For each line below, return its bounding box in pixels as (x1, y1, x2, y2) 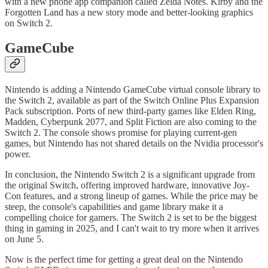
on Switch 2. (5, 17, 53, 28)
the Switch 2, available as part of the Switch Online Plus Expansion (5, 95, 259, 106)
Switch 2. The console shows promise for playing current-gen (5, 127, 237, 138)
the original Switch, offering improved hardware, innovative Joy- (5, 180, 249, 191)
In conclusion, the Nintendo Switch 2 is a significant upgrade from (5, 169, 255, 180)
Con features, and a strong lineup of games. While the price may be (5, 191, 258, 202)
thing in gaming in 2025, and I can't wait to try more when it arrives (5, 223, 259, 234)
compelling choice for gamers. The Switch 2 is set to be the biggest (5, 212, 257, 223)
